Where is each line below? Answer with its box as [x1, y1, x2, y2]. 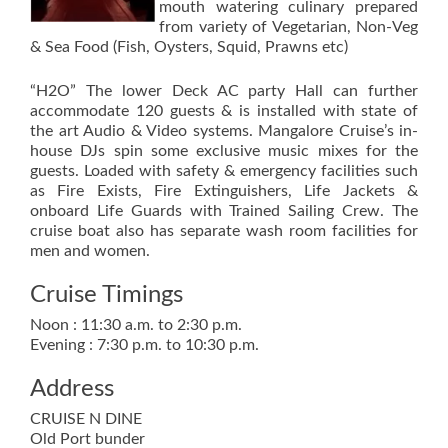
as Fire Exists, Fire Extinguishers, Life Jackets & [30, 183, 418, 200]
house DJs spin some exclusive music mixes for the [30, 143, 418, 160]
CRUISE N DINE [30, 411, 142, 428]
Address [30, 377, 114, 402]
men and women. [30, 243, 150, 260]
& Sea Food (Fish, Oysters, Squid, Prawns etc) [30, 39, 348, 56]
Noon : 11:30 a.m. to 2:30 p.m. [30, 317, 242, 334]
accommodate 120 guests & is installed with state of [30, 103, 418, 120]
